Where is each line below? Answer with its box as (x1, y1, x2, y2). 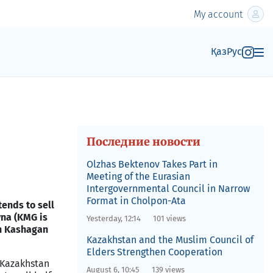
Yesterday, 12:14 (86, 214, 141, 223)
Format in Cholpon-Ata (86, 195, 186, 207)
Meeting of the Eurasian (86, 171, 190, 182)
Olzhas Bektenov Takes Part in (86, 158, 218, 170)
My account (194, 8, 243, 20)
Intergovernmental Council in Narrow (86, 183, 250, 194)
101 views (152, 214, 186, 223)
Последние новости (86, 135, 200, 149)
